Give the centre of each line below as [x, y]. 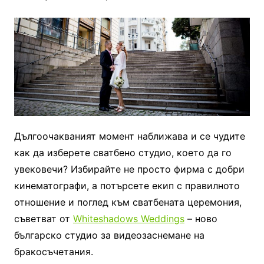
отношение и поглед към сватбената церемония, [128, 202]
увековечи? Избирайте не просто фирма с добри [129, 169]
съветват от [43, 218]
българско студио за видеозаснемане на [109, 235]
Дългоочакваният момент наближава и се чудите [129, 136]
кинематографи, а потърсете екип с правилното [127, 185]
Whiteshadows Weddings [128, 218]
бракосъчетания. [53, 251]
